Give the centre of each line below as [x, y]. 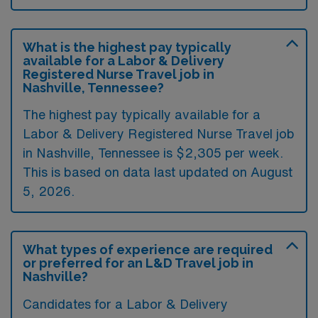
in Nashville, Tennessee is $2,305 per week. [153, 153]
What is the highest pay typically [127, 47]
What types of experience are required [148, 250]
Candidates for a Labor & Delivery [125, 304]
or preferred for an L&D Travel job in [138, 263]
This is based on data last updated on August [158, 172]
